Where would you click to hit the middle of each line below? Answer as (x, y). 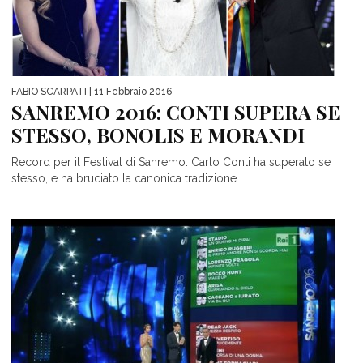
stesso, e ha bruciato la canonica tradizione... (128, 178)
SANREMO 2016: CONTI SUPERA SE (176, 111)
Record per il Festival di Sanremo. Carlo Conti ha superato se (171, 162)
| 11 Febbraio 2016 (129, 91)
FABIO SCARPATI (49, 91)
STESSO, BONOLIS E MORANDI (158, 134)
